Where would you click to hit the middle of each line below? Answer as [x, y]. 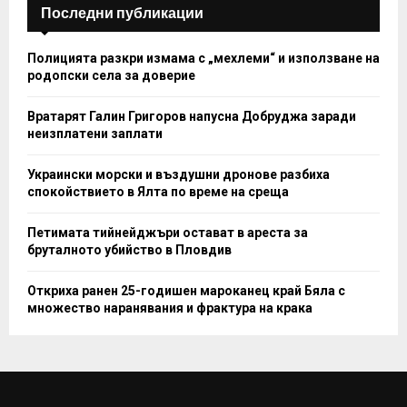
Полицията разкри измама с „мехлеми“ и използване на [203, 58]
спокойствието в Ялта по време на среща [158, 191]
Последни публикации [122, 13]
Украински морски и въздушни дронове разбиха [179, 174]
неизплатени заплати [95, 133]
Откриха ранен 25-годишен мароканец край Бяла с [186, 290]
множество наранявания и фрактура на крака [170, 308]
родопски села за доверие [111, 75]
